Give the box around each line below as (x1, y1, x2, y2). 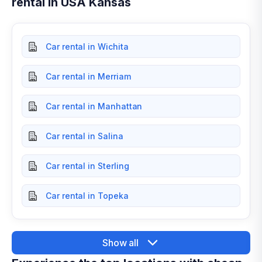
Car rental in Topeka (46, 191, 129, 201)
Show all (102, 236, 139, 249)
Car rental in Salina (46, 131, 123, 141)
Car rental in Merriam (46, 71, 131, 81)
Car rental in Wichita (46, 42, 129, 51)
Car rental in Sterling (46, 161, 129, 171)
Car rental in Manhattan (46, 101, 143, 111)
